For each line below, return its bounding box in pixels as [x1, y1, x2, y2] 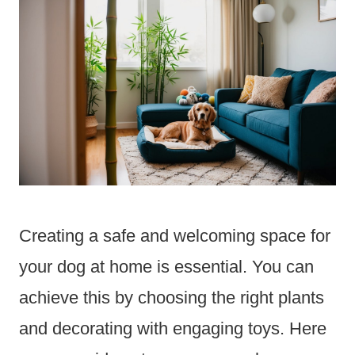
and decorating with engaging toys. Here [19, 319, 326, 339]
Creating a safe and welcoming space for [19, 226, 330, 246]
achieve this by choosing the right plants [19, 288, 324, 308]
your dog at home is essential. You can [19, 257, 314, 277]
